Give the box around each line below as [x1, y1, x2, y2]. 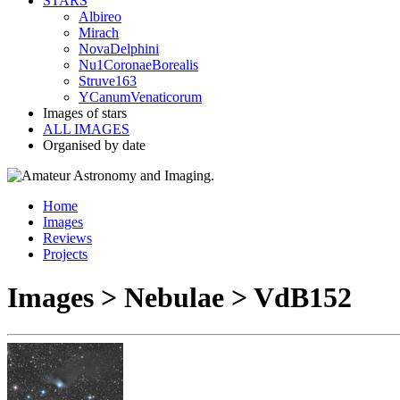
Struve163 [79, 73, 137, 88]
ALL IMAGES [43, 121, 129, 137]
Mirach [79, 25, 119, 40]
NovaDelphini [79, 41, 159, 56]
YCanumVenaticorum [79, 89, 202, 104]
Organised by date [43, 137, 146, 153]
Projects [43, 246, 87, 262]
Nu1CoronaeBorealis [79, 57, 198, 72]
